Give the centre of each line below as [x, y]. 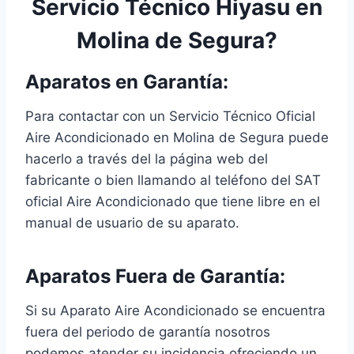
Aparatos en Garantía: [127, 82]
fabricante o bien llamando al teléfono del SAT [173, 181]
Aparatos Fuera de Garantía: [155, 277]
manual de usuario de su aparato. [132, 223]
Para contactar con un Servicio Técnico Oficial [170, 117]
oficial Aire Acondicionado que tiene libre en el [173, 202]
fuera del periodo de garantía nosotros [148, 332]
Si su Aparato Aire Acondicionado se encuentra [175, 311]
